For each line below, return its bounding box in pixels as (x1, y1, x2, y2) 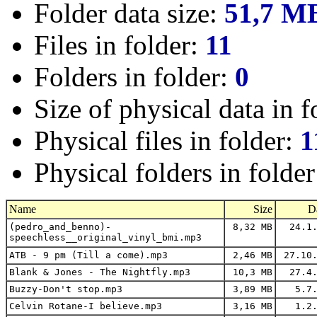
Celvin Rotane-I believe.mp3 (9, 301, 162, 312)
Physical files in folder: (34, 125, 300, 156)
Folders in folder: (34, 62, 235, 93)
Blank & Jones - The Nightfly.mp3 (9, 267, 190, 278)
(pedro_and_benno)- (9, 221, 111, 233)
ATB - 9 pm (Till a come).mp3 (9, 250, 168, 261)
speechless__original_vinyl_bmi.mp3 (9, 232, 202, 243)
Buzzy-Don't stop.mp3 (9, 284, 122, 295)
